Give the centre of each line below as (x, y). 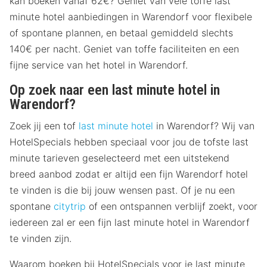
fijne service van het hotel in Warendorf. (99, 65)
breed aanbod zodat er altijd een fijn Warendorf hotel (129, 174)
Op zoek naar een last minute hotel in (115, 90)
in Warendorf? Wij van (204, 126)
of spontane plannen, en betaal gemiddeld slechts (121, 33)
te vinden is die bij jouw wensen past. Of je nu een (122, 190)
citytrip (70, 207)
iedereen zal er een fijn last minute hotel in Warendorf (130, 223)
